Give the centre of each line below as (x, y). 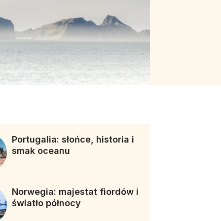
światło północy (47, 203)
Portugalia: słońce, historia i (73, 139)
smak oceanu (41, 151)
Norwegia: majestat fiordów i (75, 192)
